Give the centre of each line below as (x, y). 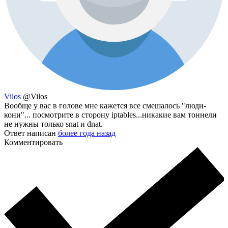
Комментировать (33, 142)
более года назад (87, 133)
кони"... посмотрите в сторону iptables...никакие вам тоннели (110, 115)
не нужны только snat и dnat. (53, 124)
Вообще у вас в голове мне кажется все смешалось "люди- (105, 105)
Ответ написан (31, 133)
